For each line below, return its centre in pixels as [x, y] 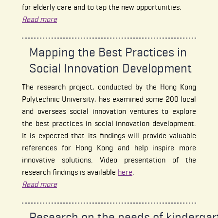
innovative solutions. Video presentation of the [109, 160]
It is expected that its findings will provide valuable [109, 136]
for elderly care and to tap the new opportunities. [102, 7]
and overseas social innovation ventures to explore [109, 111]
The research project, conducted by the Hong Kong [109, 87]
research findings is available [70, 172]
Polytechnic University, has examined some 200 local [109, 99]
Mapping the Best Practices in [108, 52]
